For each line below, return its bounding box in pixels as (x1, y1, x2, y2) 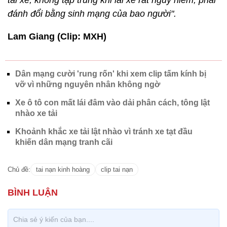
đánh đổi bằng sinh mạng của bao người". (8, 9, 176, 19)
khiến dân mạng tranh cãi (15, 138, 112, 146)
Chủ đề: (8, 166, 30, 173)
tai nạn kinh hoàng (36, 166, 90, 173)
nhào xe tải (15, 109, 57, 118)
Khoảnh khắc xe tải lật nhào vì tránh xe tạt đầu (15, 127, 193, 136)
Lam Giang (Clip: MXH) (8, 31, 106, 42)
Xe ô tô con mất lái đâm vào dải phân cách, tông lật (15, 98, 210, 107)
